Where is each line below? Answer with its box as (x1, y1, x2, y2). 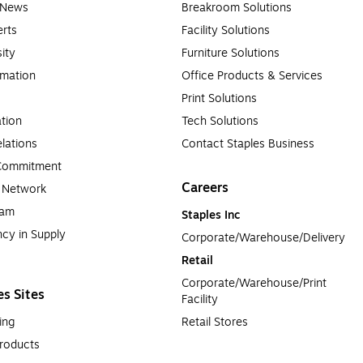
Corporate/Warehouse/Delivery (181, 229, 345, 246)
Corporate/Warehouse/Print (181, 275, 327, 292)
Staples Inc (181, 207, 240, 224)
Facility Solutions (181, 22, 270, 39)
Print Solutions (181, 90, 257, 107)
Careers (181, 178, 228, 198)
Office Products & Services (181, 67, 322, 84)
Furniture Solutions (181, 45, 280, 62)
